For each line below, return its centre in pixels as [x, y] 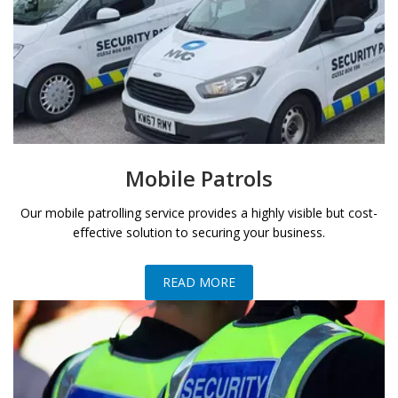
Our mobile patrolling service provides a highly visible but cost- [199, 212]
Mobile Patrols [199, 178]
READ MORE [199, 283]
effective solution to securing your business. [199, 232]
